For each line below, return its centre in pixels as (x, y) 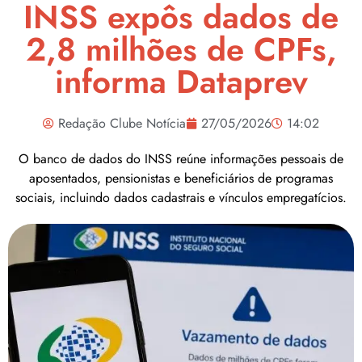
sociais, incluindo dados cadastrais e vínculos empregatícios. (181, 198)
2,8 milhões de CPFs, (181, 49)
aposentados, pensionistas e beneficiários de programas (181, 178)
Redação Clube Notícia (122, 123)
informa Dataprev (181, 82)
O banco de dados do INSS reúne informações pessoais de (181, 159)
